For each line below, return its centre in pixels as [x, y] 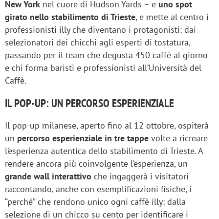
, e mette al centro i [172, 17]
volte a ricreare [178, 138]
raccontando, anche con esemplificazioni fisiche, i [98, 189]
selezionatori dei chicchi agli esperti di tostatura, [98, 42]
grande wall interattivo [48, 176]
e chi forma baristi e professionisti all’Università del [103, 68]
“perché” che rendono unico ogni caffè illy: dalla [95, 202]
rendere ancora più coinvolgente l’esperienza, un [96, 164]
